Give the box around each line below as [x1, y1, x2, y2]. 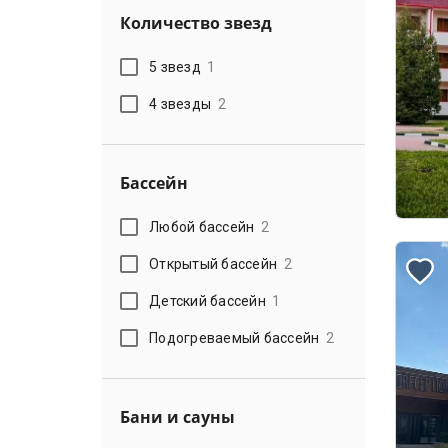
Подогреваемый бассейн [149, 329, 320, 346]
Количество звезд [120, 12, 272, 34]
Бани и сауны [120, 406, 235, 428]
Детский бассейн [149, 292, 266, 309]
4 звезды [149, 95, 212, 112]
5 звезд [149, 58, 201, 75]
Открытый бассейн [149, 255, 278, 272]
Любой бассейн [149, 218, 255, 235]
